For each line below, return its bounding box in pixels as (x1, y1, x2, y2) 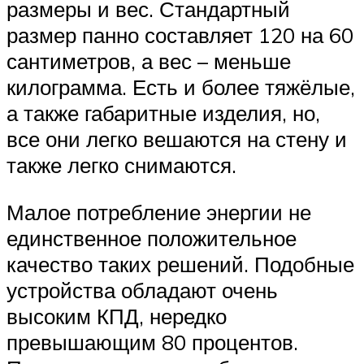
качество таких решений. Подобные (6, 250, 354, 277)
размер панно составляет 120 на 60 (6, 22, 353, 49)
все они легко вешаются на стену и (6, 126, 347, 153)
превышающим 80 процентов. (6, 328, 298, 355)
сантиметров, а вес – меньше (6, 48, 291, 75)
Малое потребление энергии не (6, 198, 311, 225)
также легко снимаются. (6, 152, 236, 179)
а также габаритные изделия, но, (6, 100, 320, 127)
